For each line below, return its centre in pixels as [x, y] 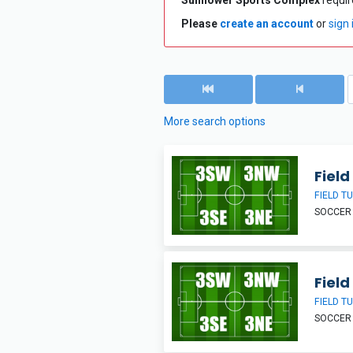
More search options [214, 121]
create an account [266, 24]
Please [200, 24]
